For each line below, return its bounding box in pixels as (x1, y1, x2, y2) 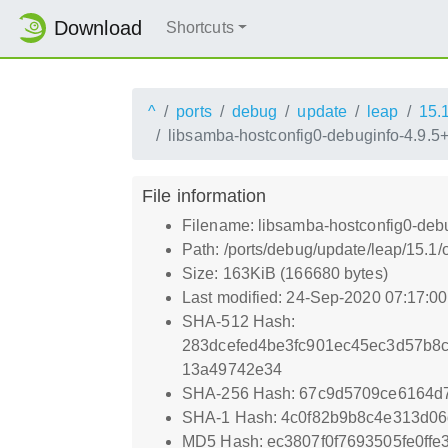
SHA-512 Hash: (182, 312, 296, 330)
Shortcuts (165, 19, 234, 37)
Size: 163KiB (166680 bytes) (182, 264, 388, 282)
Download (54, 17, 142, 40)
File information (142, 184, 267, 206)
